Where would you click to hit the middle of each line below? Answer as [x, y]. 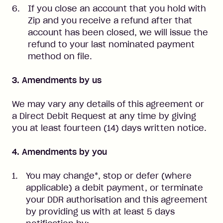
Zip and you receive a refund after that [110, 20]
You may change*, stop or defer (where [109, 176]
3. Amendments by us [57, 80]
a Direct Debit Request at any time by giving [104, 116]
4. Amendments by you [59, 152]
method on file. [60, 56]
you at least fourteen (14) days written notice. [109, 128]
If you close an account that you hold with [117, 8]
